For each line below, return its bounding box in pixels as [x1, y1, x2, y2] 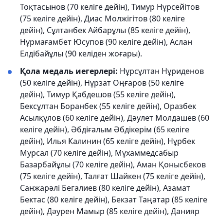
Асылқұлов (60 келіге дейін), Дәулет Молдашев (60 [20, 112, 209, 123]
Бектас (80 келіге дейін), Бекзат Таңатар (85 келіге [20, 194, 207, 205]
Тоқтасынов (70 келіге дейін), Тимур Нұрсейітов [20, 1, 200, 12]
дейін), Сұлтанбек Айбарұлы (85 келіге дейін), [20, 25, 190, 36]
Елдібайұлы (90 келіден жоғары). [20, 48, 142, 59]
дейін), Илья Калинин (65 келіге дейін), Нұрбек [20, 136, 195, 146]
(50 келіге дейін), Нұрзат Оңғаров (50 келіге [20, 77, 184, 88]
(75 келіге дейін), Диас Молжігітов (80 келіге [20, 13, 185, 24]
